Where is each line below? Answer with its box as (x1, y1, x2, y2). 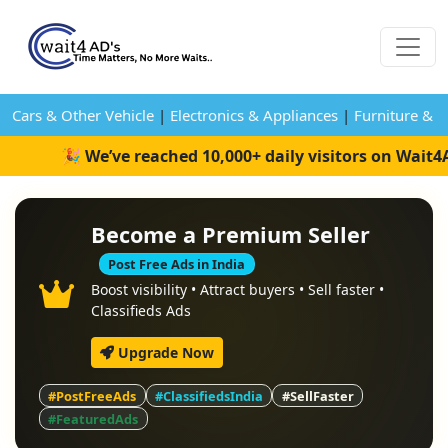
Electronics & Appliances (170, 105, 338, 125)
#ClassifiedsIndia (154, 386, 263, 405)
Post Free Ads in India (108, 255, 246, 273)
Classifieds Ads (91, 301, 191, 321)
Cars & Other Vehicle (12, 105, 154, 125)
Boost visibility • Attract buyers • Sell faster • (91, 280, 384, 300)
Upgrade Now (114, 343, 214, 363)
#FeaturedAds (48, 409, 139, 428)
